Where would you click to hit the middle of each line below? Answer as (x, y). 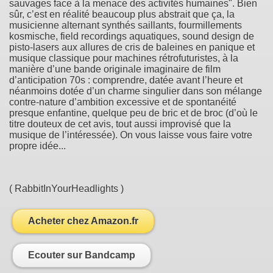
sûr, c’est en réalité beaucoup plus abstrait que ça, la (122, 14)
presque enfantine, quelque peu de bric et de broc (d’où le (133, 113)
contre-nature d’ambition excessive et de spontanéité (123, 102)
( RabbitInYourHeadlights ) (66, 188)
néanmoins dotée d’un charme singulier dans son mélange (136, 91)
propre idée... (37, 146)
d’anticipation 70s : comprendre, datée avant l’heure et (126, 80)
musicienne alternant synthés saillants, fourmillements (126, 25)
